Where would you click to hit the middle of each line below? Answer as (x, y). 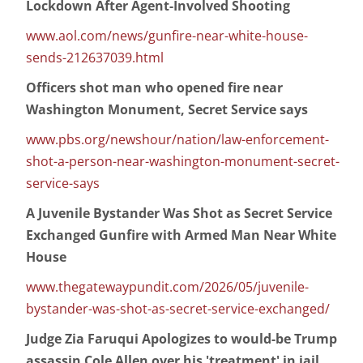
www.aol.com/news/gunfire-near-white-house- (167, 36)
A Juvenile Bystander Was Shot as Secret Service (179, 214)
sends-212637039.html (95, 58)
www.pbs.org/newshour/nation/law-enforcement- (177, 140)
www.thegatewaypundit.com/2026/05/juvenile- (167, 287)
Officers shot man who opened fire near (154, 88)
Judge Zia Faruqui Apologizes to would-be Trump (181, 339)
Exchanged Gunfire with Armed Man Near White (181, 235)
